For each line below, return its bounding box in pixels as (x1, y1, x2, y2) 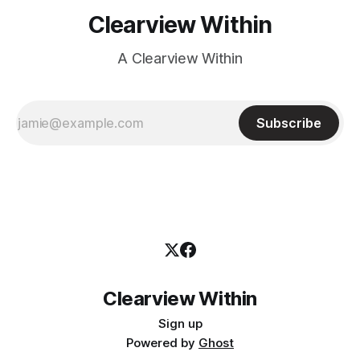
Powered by (126, 335, 198, 350)
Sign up (157, 316, 202, 331)
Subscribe (256, 115, 321, 131)
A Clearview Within (117, 50, 243, 67)
